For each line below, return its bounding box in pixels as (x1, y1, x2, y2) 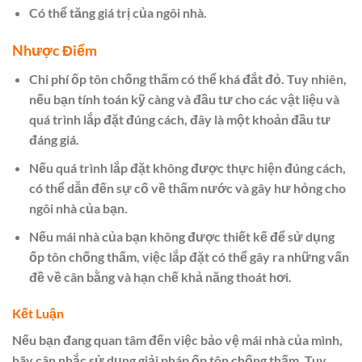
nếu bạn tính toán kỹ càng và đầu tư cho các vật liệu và (28, 91, 339, 107)
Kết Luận (12, 305, 64, 322)
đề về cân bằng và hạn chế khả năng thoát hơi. (28, 268, 292, 284)
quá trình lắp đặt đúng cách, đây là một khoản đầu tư (28, 112, 330, 128)
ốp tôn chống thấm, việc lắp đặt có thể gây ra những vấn (28, 248, 349, 264)
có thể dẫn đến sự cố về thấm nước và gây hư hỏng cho (28, 180, 346, 196)
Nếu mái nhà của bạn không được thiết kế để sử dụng (28, 228, 335, 244)
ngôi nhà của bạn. (28, 200, 128, 217)
